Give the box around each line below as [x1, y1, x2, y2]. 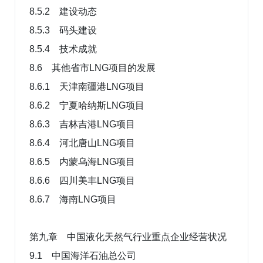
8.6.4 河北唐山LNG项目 [29, 137, 135, 148]
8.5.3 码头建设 [29, 25, 97, 35]
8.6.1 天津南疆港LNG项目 [29, 81, 144, 92]
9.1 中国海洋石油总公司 [29, 250, 136, 261]
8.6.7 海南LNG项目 [29, 194, 116, 204]
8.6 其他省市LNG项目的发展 [29, 62, 156, 73]
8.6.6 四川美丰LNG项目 [29, 175, 135, 186]
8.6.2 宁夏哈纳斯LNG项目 [29, 100, 144, 110]
